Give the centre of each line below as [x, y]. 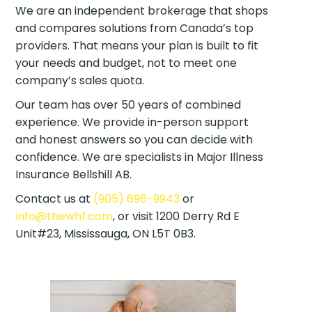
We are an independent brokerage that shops [142, 10]
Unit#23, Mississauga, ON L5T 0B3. [106, 233]
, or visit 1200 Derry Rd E [177, 216]
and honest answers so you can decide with [134, 139]
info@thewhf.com [64, 216]
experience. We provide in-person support [132, 122]
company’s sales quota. [80, 80]
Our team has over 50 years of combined [128, 104]
